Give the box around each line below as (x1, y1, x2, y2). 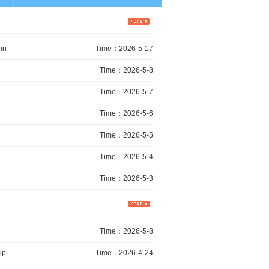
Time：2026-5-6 (100, 109, 153, 118)
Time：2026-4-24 (95, 249, 153, 257)
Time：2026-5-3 (100, 174, 153, 183)
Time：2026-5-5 (100, 131, 153, 139)
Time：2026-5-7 (100, 88, 153, 96)
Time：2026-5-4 (100, 153, 153, 161)
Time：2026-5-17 (95, 44, 153, 53)
